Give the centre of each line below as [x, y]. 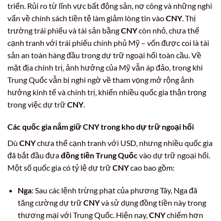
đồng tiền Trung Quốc [99, 155]
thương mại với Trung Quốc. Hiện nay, [83, 215]
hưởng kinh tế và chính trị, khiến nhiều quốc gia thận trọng [107, 92]
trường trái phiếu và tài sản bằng [64, 30]
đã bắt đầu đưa [34, 155]
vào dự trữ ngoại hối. [174, 155]
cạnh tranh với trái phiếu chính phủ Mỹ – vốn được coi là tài [108, 42]
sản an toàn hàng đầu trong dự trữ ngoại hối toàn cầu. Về [104, 55]
